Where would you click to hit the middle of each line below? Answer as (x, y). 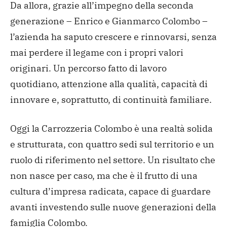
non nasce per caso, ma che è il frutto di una (104, 175)
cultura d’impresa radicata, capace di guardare (110, 191)
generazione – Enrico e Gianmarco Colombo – (109, 21)
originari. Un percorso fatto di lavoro (88, 68)
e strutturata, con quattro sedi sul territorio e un (112, 144)
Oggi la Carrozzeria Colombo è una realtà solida (111, 128)
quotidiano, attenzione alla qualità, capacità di (109, 84)
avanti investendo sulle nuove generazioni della (113, 207)
